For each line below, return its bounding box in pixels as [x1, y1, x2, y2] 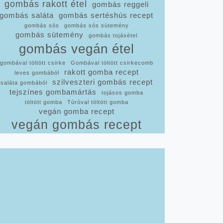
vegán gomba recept [38, 108, 114, 115]
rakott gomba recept [64, 68, 139, 76]
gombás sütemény [15, 31, 84, 39]
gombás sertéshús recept [59, 11, 153, 19]
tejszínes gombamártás [9, 88, 97, 96]
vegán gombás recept [11, 118, 142, 131]
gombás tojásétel [89, 32, 137, 38]
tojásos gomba [102, 90, 143, 96]
